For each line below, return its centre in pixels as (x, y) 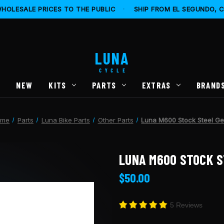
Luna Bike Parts (65, 120)
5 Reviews (186, 205)
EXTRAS (156, 85)
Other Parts (115, 120)
